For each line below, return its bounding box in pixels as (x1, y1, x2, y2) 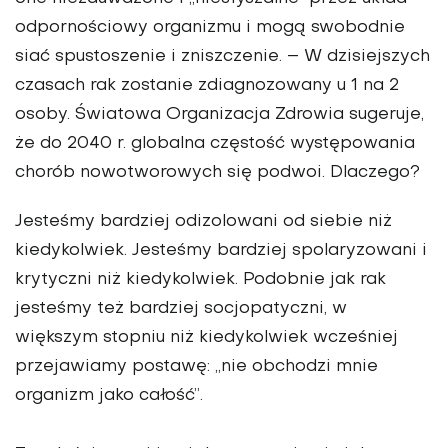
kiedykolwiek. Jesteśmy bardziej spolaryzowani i (15, 242, 427, 259)
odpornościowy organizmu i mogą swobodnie (15, 19, 405, 36)
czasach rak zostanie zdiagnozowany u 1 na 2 (15, 77, 399, 94)
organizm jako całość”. (15, 387, 203, 404)
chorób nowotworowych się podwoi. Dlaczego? (15, 164, 420, 181)
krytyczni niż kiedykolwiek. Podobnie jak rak (15, 271, 386, 288)
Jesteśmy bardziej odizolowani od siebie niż (15, 213, 392, 230)
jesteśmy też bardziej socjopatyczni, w (15, 300, 347, 317)
